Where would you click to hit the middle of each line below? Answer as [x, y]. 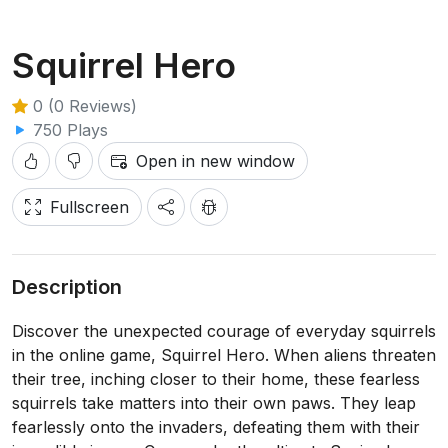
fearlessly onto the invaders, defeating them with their [216, 427]
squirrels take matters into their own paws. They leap [214, 403]
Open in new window [215, 161]
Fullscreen [89, 207]
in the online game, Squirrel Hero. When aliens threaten [224, 355]
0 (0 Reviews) [82, 106]
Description [67, 287]
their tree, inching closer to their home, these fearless [216, 379]
